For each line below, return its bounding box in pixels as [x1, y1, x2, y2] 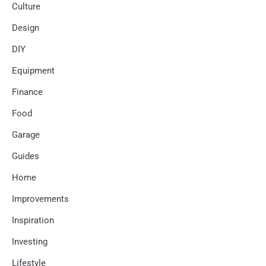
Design [12, 23, 39, 34]
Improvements [12, 194, 69, 205]
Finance [12, 87, 43, 98]
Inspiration [12, 215, 54, 226]
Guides [12, 151, 39, 162]
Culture [12, 1, 40, 12]
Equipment [12, 65, 55, 77]
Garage [12, 129, 40, 141]
